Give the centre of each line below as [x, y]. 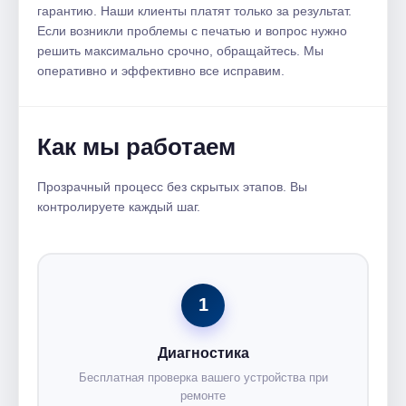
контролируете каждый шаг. [119, 206]
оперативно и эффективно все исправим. [161, 70]
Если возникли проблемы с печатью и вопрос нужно [192, 30]
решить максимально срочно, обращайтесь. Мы [180, 50]
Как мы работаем [136, 146]
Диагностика [203, 353]
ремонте [203, 395]
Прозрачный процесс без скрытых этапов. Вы [172, 186]
